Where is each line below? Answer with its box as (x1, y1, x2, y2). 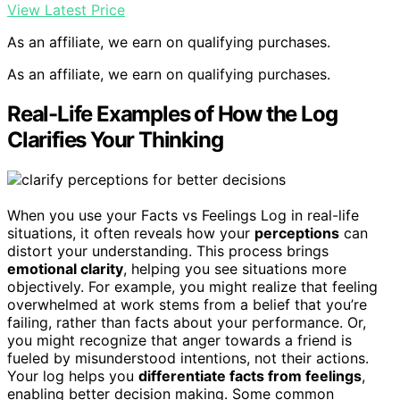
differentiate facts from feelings (138, 367, 362, 386)
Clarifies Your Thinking (7, 127, 223, 154)
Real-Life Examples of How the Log (7, 101, 337, 128)
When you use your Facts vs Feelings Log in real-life (7, 206, 359, 225)
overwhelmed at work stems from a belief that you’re (7, 296, 367, 314)
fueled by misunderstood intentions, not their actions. (7, 349, 369, 368)
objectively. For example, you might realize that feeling (7, 278, 378, 296)
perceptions (254, 224, 339, 243)
